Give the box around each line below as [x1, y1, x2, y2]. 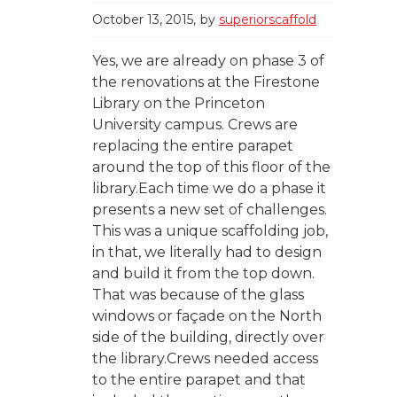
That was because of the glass [92, 286, 304, 304]
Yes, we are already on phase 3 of [92, 52, 324, 70]
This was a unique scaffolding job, [92, 222, 328, 240]
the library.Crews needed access [92, 350, 318, 368]
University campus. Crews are [92, 116, 298, 134]
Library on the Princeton [92, 95, 265, 113]
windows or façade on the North [92, 307, 322, 325]
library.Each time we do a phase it [92, 180, 326, 198]
